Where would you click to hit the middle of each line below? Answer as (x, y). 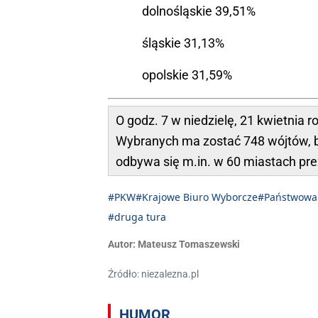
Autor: (122, 245)
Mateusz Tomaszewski (189, 245)
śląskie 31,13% (183, 43)
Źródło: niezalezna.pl (153, 274)
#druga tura (137, 217)
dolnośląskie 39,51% (199, 11)
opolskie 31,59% (187, 75)
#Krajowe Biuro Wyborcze (197, 197)
